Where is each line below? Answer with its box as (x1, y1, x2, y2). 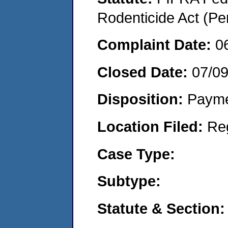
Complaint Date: (97, 36, 215, 53)
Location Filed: (97, 118, 207, 135)
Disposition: (97, 91, 187, 108)
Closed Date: (97, 63, 192, 80)
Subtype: (97, 173, 161, 190)
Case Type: (97, 145, 175, 162)
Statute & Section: (97, 199, 225, 217)
